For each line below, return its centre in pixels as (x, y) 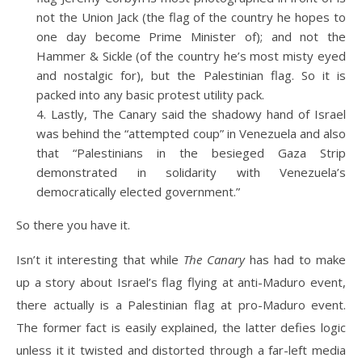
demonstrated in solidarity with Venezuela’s (191, 172)
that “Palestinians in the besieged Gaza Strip (191, 152)
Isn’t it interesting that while (100, 259)
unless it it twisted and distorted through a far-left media (181, 349)
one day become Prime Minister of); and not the (191, 36)
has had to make (295, 259)
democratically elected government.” (138, 191)
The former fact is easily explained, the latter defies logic (181, 327)
